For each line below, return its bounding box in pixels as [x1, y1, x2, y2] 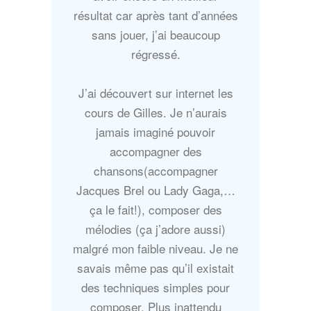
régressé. [131, 45, 180, 63]
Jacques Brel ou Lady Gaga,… [76, 181, 235, 199]
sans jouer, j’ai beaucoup [91, 26, 220, 44]
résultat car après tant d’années [73, 6, 238, 24]
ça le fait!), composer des [89, 201, 222, 219]
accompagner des [109, 142, 202, 160]
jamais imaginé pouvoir [96, 123, 215, 141]
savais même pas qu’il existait [77, 259, 234, 277]
